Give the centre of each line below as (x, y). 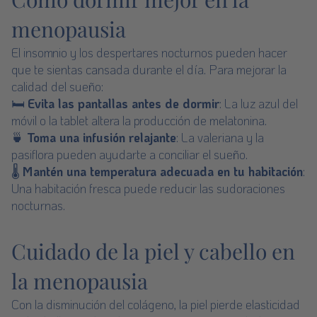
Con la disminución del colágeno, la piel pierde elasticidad (156, 304)
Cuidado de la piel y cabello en (153, 251)
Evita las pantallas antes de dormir (123, 103)
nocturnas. (38, 205)
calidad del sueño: (57, 86)
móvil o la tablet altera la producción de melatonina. (139, 120)
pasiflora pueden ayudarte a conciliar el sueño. (129, 154)
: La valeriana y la (220, 137)
